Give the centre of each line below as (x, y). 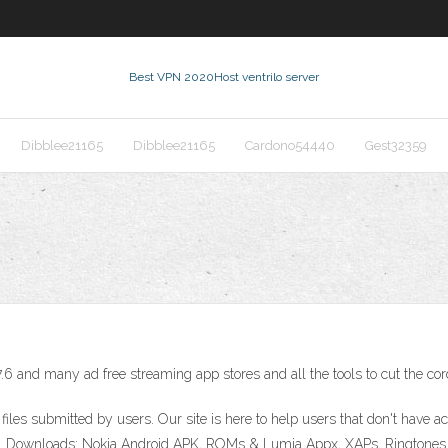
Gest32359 (396, 145)
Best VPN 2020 (171, 77)
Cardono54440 (290, 145)
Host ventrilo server (266, 77)
